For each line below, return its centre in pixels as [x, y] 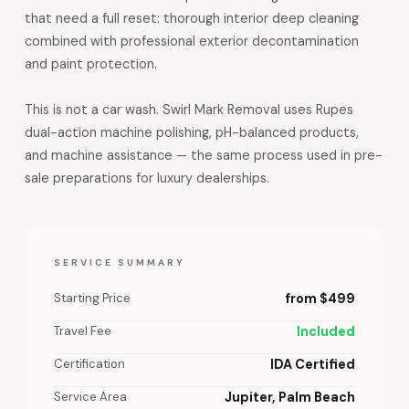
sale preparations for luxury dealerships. [147, 178]
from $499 [320, 299]
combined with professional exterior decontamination [191, 41]
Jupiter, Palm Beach [290, 397]
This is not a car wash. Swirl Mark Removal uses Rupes [189, 110]
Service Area [90, 397]
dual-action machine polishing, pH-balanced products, [191, 132]
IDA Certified [313, 364]
